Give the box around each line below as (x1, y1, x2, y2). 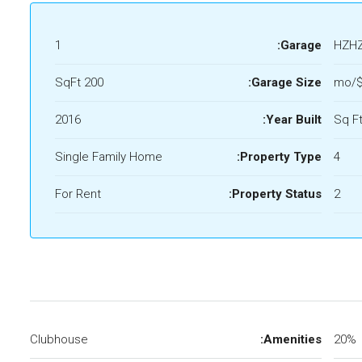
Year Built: (266, 112, 322, 127)
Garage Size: (251, 75, 322, 90)
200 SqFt (84, 75, 103, 90)
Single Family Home (55, 149, 162, 164)
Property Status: (232, 187, 322, 201)
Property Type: (240, 149, 322, 164)
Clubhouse (30, 332, 88, 347)
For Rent (55, 187, 101, 201)
